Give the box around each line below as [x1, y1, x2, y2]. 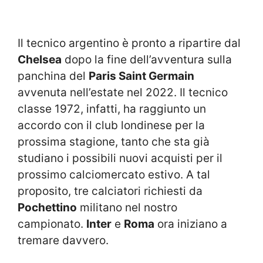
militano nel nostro [77, 201, 177, 215]
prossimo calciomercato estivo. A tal [18, 168, 210, 182]
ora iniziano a [154, 217, 227, 231]
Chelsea [18, 53, 62, 67]
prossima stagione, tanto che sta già [18, 135, 210, 149]
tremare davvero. [18, 234, 109, 248]
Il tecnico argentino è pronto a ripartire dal [18, 36, 241, 50]
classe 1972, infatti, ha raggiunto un [18, 102, 206, 116]
